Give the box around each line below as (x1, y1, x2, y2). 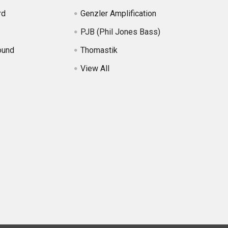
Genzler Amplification (80, 9, 156, 19)
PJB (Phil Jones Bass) (80, 27, 160, 37)
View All (80, 64, 109, 74)
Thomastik (80, 45, 118, 55)
